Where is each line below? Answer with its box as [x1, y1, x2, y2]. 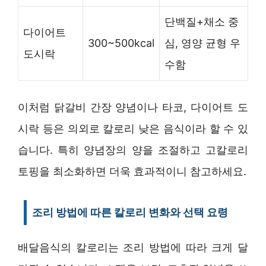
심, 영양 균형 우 [164, 36, 240, 49]
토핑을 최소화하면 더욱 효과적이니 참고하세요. [18, 164, 246, 178]
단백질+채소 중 [164, 15, 239, 28]
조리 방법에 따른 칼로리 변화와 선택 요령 [32, 205, 228, 218]
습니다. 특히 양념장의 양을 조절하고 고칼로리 [18, 143, 248, 156]
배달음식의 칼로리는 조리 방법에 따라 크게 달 [18, 240, 248, 254]
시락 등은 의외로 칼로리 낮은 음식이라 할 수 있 [18, 122, 248, 135]
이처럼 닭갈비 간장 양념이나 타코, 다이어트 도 [18, 100, 248, 113]
